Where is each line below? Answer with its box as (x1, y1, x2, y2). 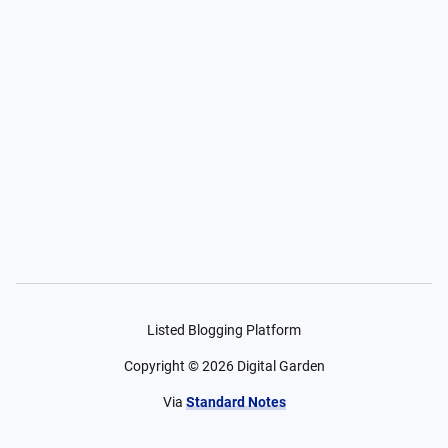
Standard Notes (185, 394, 286, 410)
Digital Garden (236, 358, 325, 374)
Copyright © (123, 358, 202, 374)
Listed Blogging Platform (147, 322, 301, 338)
